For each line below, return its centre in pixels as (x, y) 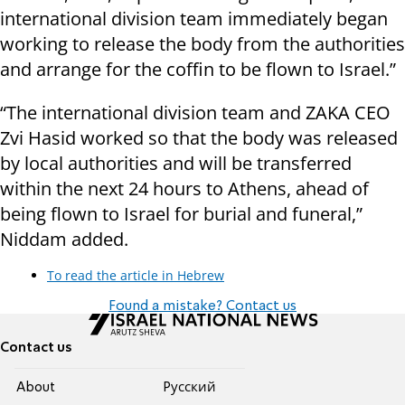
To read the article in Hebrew (136, 276)
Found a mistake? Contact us (202, 307)
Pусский (189, 388)
